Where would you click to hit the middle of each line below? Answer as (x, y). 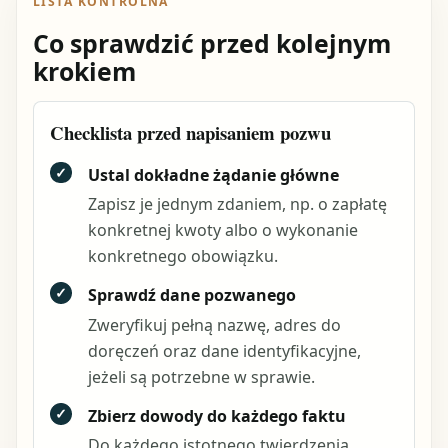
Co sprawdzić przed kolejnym (212, 43)
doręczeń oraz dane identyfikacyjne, (224, 350)
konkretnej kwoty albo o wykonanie (222, 229)
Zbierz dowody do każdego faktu (216, 416)
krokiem (84, 71)
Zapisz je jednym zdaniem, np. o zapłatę (237, 203)
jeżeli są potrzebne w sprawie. (201, 376)
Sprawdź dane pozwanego (191, 295)
